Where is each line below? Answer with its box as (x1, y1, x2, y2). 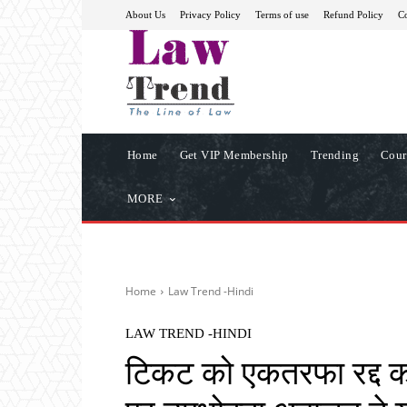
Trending (310, 147, 360, 162)
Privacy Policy (180, 8, 241, 20)
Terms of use (255, 8, 309, 20)
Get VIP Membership (179, 147, 289, 162)
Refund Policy (323, 8, 383, 20)
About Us (125, 8, 165, 20)
